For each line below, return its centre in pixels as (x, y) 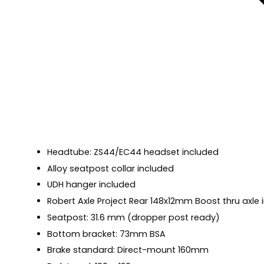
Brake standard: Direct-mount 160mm (128, 250)
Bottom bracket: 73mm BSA (108, 234)
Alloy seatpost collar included (110, 168)
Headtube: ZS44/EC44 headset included (133, 152)
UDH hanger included (91, 185)
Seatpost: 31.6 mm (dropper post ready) (133, 217)
